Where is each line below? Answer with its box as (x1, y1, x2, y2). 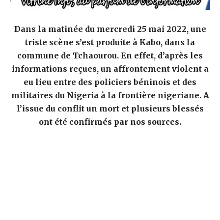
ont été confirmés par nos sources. (39, 116, 181, 127)
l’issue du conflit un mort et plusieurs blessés (16, 103, 204, 113)
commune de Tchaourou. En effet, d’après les (17, 50, 203, 60)
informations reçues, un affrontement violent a (11, 63, 209, 74)
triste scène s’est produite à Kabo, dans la (25, 37, 195, 47)
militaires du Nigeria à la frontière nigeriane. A (11, 90, 209, 100)
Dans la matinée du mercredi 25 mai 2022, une (14, 24, 206, 34)
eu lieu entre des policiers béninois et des (24, 77, 196, 87)
